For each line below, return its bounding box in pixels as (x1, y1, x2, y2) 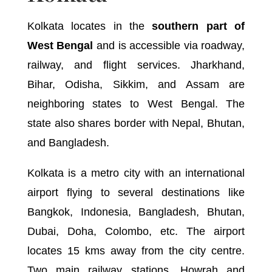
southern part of (152, 19, 245, 32)
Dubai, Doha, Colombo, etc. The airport (27, 225, 245, 237)
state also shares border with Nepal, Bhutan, (27, 117, 245, 129)
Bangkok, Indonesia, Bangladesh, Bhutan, (27, 205, 245, 218)
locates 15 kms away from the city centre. (27, 244, 245, 257)
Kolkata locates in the (27, 19, 152, 32)
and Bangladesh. (27, 136, 109, 149)
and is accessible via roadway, (93, 39, 245, 52)
